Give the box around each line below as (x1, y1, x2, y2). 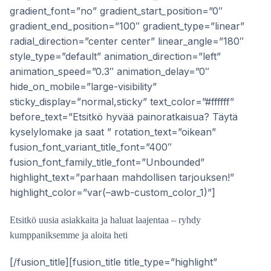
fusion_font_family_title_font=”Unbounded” (10, 156, 204, 168)
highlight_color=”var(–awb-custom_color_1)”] (10, 186, 215, 198)
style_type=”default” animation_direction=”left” (10, 50, 221, 62)
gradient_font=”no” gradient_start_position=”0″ (10, 5, 223, 17)
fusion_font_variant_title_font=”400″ (10, 141, 172, 153)
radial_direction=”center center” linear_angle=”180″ (10, 35, 244, 47)
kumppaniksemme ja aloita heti (10, 230, 128, 240)
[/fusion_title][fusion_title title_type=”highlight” (10, 256, 217, 268)
